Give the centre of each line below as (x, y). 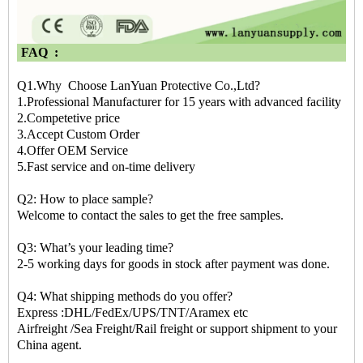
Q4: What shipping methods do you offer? (125, 296)
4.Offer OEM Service (73, 150)
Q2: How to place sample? (85, 199)
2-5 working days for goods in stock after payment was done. (173, 264)
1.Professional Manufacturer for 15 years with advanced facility (179, 102)
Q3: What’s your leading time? (95, 248)
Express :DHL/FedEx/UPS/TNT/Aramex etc (132, 312)
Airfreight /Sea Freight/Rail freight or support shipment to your (177, 329)
